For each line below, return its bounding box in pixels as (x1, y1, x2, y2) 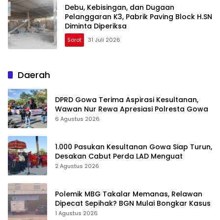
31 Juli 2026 (88, 35, 120, 44)
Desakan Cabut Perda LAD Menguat (55, 151, 183, 162)
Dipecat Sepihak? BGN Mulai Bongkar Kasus (55, 198, 211, 209)
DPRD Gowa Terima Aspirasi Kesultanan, (55, 95, 198, 105)
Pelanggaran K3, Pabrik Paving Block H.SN (65, 11, 212, 22)
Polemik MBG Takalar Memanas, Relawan (55, 189, 202, 199)
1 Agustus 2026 (55, 209, 98, 218)
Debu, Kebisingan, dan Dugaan (65, 2, 174, 12)
